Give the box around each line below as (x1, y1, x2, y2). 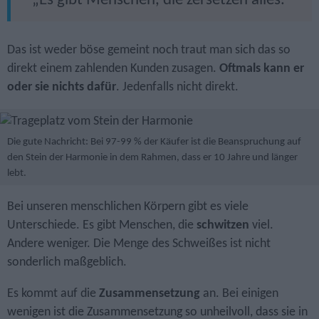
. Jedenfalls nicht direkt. (116, 80, 239, 93)
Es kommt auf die (7, 287, 99, 300)
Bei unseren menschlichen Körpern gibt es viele (7, 201, 249, 214)
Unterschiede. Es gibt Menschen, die (7, 219, 197, 232)
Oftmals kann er (219, 62, 304, 75)
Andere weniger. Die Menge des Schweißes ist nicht (7, 238, 271, 251)
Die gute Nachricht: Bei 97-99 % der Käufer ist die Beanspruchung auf (7, 137, 301, 148)
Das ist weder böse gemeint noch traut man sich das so (7, 43, 291, 56)
